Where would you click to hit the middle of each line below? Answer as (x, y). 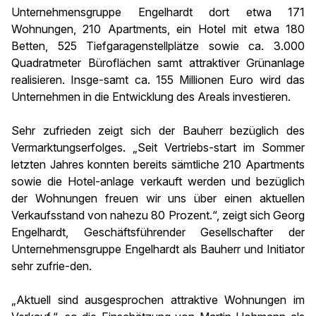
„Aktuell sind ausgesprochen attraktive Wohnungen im (158, 300)
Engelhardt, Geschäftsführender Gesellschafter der (158, 232)
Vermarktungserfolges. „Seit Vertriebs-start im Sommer (158, 147)
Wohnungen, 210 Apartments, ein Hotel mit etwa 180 (158, 29)
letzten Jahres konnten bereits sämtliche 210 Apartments (158, 164)
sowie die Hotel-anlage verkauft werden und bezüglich (158, 181)
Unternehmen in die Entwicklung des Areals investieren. (151, 97)
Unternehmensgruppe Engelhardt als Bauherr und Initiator (158, 249)
